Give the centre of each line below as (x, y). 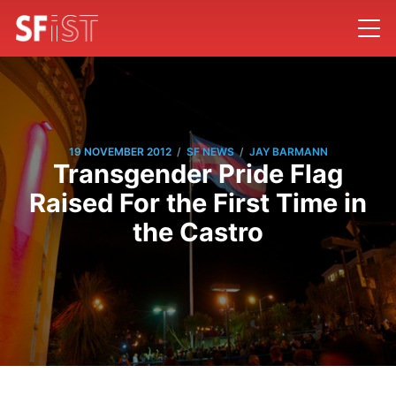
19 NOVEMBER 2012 (120, 152)
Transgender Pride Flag (198, 173)
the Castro (198, 232)
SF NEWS (210, 152)
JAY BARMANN (288, 152)
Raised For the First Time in (198, 202)
